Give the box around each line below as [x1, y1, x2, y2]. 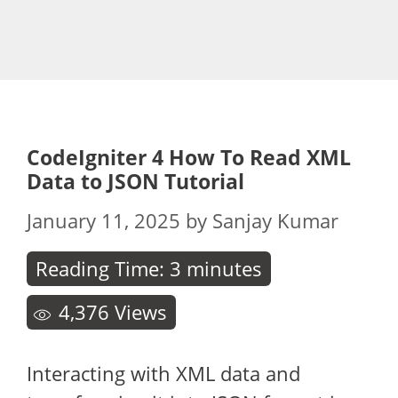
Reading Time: [36, 255, 170, 282]
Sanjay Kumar [212, 207, 338, 234]
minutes [187, 255, 262, 282]
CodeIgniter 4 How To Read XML [27, 143, 351, 171]
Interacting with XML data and [27, 360, 300, 386]
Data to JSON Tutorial [27, 167, 244, 195]
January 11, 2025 [27, 207, 180, 234]
